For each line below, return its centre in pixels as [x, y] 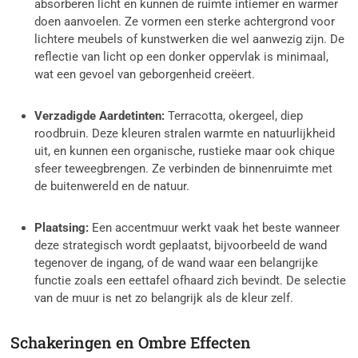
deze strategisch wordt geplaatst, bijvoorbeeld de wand [181, 246]
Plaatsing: [62, 228]
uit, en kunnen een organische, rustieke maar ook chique [185, 151]
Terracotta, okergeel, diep [234, 116]
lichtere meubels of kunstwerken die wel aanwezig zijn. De [190, 40]
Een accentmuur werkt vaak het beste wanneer [215, 228]
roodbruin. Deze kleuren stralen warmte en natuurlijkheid [185, 134]
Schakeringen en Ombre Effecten [131, 343]
